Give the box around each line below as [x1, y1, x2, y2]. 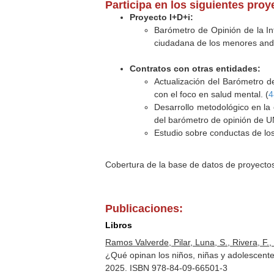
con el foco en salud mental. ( [154, 89, 269, 99]
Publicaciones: [105, 202, 183, 215]
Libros [105, 220, 133, 230]
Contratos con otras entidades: [130, 64, 261, 73]
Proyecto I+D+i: [130, 12, 194, 22]
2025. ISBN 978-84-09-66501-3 [105, 263, 228, 273]
